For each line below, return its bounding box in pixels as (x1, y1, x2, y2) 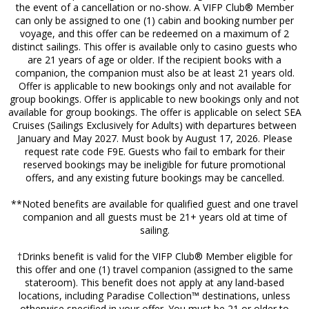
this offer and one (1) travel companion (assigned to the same (16, 262, 293, 276)
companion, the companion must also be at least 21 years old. (14, 66, 295, 79)
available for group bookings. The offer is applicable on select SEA (8, 105, 301, 119)
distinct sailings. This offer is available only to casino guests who (12, 39, 297, 53)
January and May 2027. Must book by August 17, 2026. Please (17, 131, 292, 145)
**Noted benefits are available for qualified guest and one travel (11, 197, 298, 210)
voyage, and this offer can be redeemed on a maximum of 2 (20, 26, 289, 40)
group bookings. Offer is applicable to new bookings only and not (10, 92, 299, 106)
